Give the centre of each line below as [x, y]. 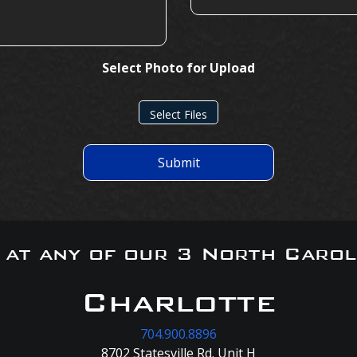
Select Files [178, 114]
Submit [178, 163]
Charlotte [178, 302]
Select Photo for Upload [178, 68]
